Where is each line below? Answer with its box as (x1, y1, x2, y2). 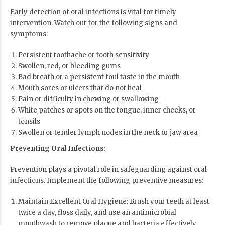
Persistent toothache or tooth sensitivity (18, 51, 149, 60)
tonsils (18, 117, 40, 126)
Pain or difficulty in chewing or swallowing (18, 95, 159, 104)
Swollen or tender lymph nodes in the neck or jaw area (18, 128, 198, 137)
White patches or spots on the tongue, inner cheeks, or (18, 106, 196, 115)
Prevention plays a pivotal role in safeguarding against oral (10, 165, 207, 174)
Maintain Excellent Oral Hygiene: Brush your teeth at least (18, 197, 209, 206)
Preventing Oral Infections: (10, 144, 106, 153)
